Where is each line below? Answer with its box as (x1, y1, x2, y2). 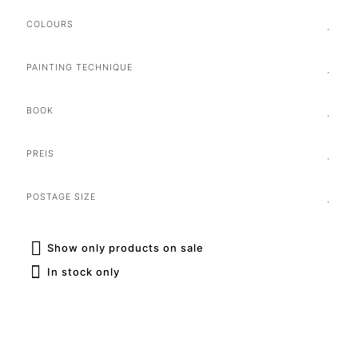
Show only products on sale (47, 241, 204, 254)
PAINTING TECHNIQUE (26, 62, 133, 73)
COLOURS (26, 19, 74, 30)
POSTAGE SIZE (26, 192, 96, 202)
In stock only (47, 265, 120, 278)
